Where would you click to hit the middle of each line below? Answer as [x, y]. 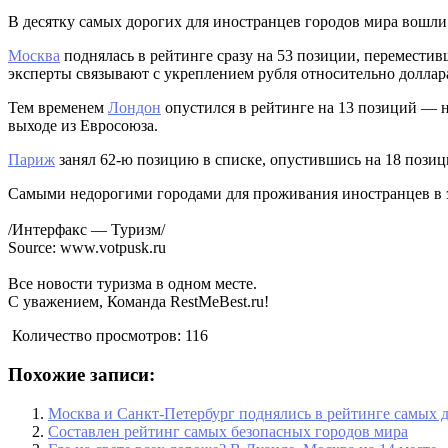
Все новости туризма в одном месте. [132, 284]
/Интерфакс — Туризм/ [86, 230]
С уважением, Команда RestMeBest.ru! [138, 302]
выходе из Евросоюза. [83, 126]
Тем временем [58, 108]
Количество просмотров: [96, 336]
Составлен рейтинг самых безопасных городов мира [228, 431]
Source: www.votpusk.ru [87, 248]
